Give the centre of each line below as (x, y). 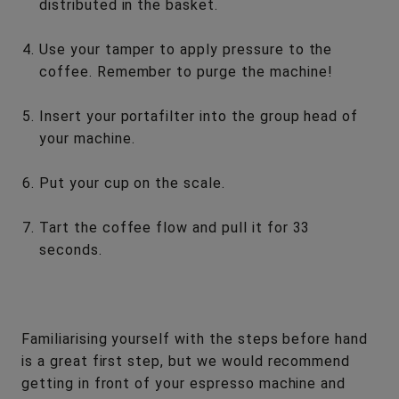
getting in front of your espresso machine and (184, 383)
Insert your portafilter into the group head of (199, 116)
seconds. (71, 249)
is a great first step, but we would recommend (186, 361)
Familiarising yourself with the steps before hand (195, 338)
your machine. (87, 138)
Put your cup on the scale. (132, 183)
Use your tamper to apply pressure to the (186, 49)
